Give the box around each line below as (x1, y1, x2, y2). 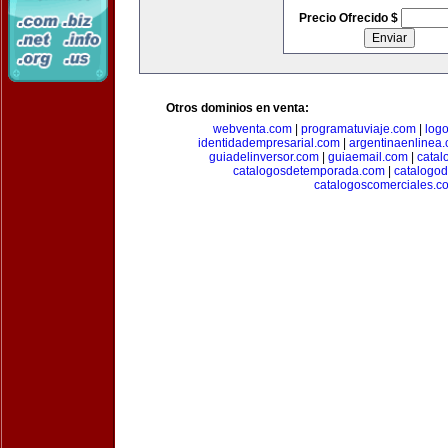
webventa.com (213, 122, 292, 136)
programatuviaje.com (301, 122, 416, 136)
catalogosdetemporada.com (232, 164, 385, 178)
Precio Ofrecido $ (298, 11, 401, 25)
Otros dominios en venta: (166, 101, 309, 115)
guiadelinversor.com (208, 150, 319, 164)
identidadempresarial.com (198, 136, 340, 150)
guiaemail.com (327, 150, 408, 164)
